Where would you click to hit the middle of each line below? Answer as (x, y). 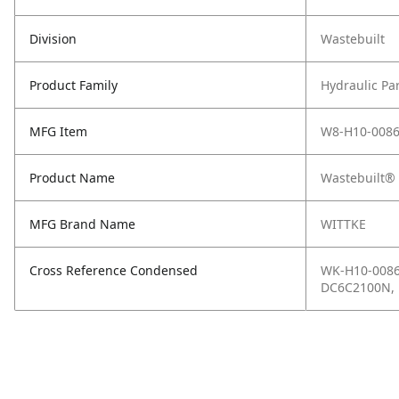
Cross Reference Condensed (114, 270)
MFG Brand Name (82, 224)
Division (53, 39)
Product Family (73, 85)
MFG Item (58, 131)
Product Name (72, 178)
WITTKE (343, 224)
